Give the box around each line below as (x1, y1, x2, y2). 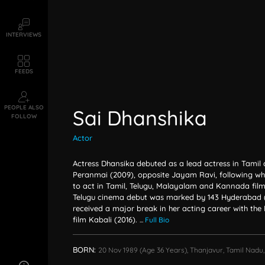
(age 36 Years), (139, 245, 188, 254)
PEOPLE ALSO (4, 104, 44, 112)
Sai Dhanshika (72, 105, 207, 131)
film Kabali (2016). (72, 215, 140, 224)
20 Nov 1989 (98, 245, 138, 254)
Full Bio (144, 215, 169, 224)
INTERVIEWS (6, 30, 42, 38)
